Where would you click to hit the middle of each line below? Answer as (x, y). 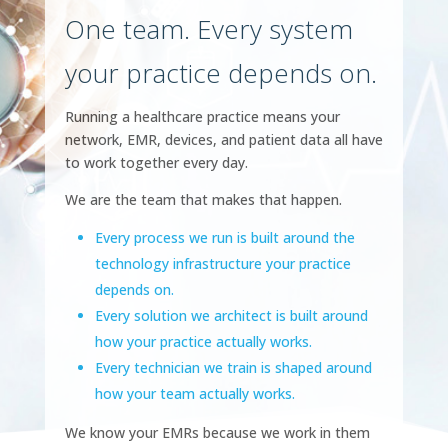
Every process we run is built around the (224, 238)
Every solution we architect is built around (231, 316)
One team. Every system (208, 29)
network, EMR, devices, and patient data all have (223, 140)
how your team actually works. (194, 394)
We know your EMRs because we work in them (217, 433)
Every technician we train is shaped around (233, 368)
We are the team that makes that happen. (203, 200)
